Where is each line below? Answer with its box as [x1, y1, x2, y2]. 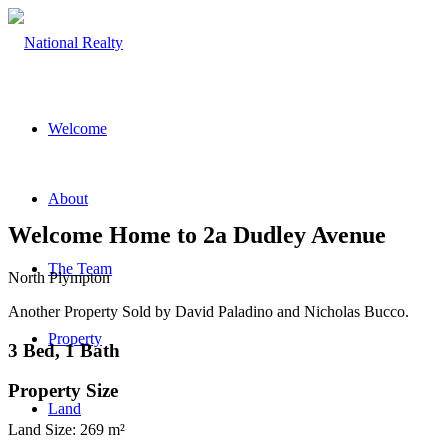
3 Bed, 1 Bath [8, 339, 120, 361]
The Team [48, 260, 112, 277]
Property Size [8, 380, 118, 402]
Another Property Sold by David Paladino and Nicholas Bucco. [8, 302, 409, 320]
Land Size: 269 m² [8, 420, 125, 438]
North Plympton [8, 268, 110, 286]
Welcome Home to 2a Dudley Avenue [8, 221, 386, 248]
